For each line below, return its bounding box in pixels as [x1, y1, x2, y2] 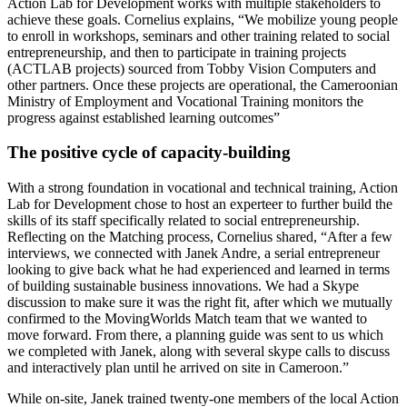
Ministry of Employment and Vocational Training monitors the [7, 93, 363, 109]
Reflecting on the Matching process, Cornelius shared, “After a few [7, 229, 392, 245]
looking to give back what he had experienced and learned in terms [7, 262, 390, 278]
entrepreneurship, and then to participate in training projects [7, 44, 346, 60]
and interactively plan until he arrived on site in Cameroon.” [7, 360, 349, 376]
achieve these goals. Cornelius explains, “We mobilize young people [7, 11, 398, 27]
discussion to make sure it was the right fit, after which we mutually [7, 294, 392, 311]
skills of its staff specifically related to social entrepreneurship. [7, 213, 360, 229]
